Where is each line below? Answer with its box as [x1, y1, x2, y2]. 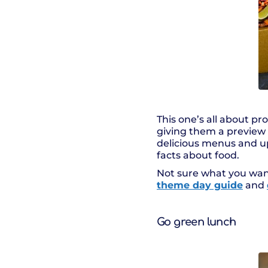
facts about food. [157, 150, 239, 161]
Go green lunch [157, 216, 236, 228]
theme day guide [157, 179, 243, 191]
